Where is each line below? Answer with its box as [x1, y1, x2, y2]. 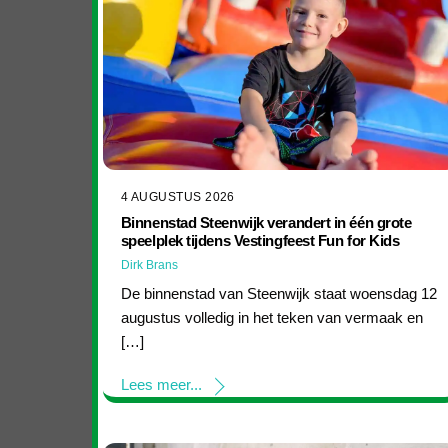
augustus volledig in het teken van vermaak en [120, 308, 423, 326]
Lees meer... [120, 376, 202, 394]
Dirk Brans [120, 257, 178, 272]
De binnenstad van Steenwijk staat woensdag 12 [120, 284, 437, 302]
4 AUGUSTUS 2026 [120, 189, 235, 204]
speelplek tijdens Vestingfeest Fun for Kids [120, 231, 400, 249]
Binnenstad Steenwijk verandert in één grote [120, 213, 412, 231]
